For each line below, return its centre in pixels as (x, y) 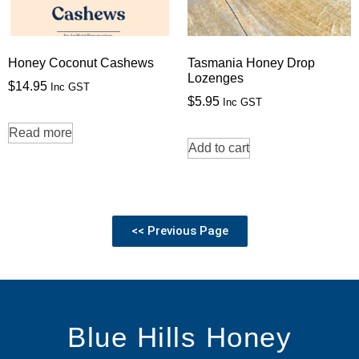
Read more (40, 132)
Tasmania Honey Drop (251, 63)
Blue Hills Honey (179, 337)
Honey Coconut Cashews (81, 63)
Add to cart (219, 147)
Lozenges (216, 78)
